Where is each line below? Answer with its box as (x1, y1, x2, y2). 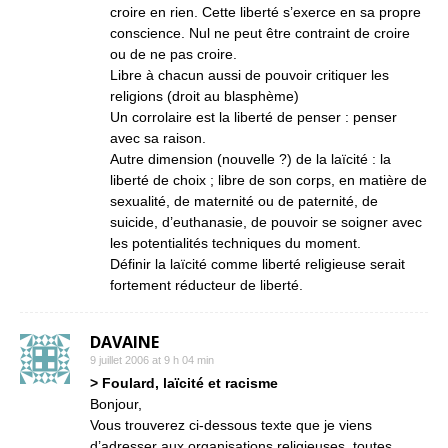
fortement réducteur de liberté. (110, 277, 303, 293)
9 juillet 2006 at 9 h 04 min (90, 354, 214, 366)
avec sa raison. (110, 130, 206, 146)
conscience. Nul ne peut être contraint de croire (110, 25, 410, 41)
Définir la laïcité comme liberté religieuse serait (110, 256, 405, 272)
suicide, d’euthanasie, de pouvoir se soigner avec (110, 214, 422, 230)
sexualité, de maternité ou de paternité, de (110, 193, 378, 209)
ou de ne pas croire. (110, 46, 237, 62)
